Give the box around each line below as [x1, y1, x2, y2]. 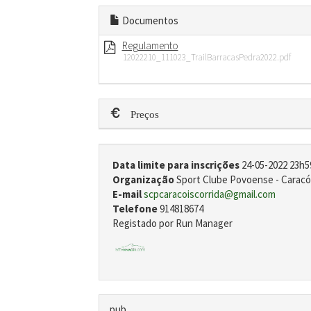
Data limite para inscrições [112, 158, 242, 171]
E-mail [112, 187, 144, 201]
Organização [112, 172, 176, 186]
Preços [119, 106, 159, 119]
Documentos [119, 13, 178, 27]
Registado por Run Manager [112, 216, 233, 230]
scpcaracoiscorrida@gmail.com [143, 187, 276, 201]
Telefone [112, 201, 160, 215]
